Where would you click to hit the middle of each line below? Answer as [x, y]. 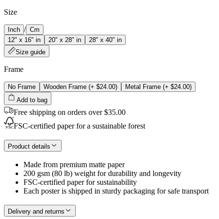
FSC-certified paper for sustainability [80, 182]
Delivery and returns [36, 211]
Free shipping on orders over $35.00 [70, 112]
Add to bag [32, 100]
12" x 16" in [24, 40]
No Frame [22, 87]
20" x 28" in [65, 40]
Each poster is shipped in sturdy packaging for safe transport [116, 191]
